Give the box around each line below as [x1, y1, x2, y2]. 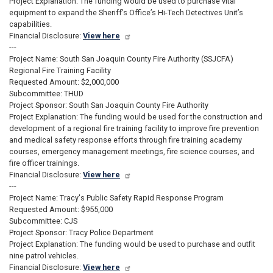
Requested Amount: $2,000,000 [9, 77, 119, 87]
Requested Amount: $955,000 [9, 204, 113, 214]
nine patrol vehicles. [9, 250, 79, 260]
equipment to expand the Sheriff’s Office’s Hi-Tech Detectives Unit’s [9, 7, 243, 17]
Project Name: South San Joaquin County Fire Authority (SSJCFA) [9, 54, 233, 63]
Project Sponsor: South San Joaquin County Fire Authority [9, 100, 208, 110]
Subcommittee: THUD [9, 88, 83, 98]
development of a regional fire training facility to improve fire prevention [9, 123, 259, 133]
